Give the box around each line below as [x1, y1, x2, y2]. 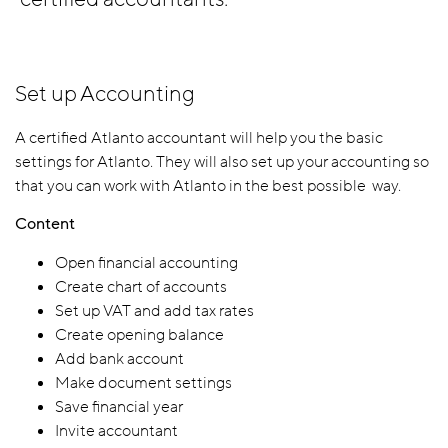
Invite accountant [55, 419, 178, 442]
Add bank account [55, 347, 184, 370]
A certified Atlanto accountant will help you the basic [15, 126, 383, 149]
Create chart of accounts [55, 275, 227, 298]
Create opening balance [55, 323, 224, 346]
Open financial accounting [55, 251, 238, 274]
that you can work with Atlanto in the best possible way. [15, 174, 401, 197]
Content [15, 213, 75, 236]
